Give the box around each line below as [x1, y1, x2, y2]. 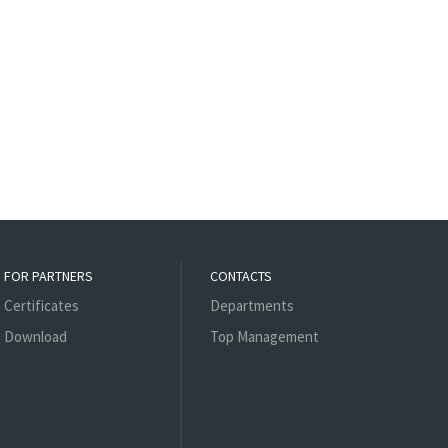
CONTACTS [210, 267, 273, 286]
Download [4, 327, 67, 347]
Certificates [4, 296, 79, 316]
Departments [210, 296, 295, 316]
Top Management [210, 327, 320, 347]
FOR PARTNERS [4, 267, 93, 286]
